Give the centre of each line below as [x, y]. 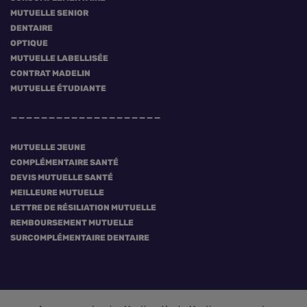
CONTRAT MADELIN [50, 73]
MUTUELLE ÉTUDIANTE [58, 88]
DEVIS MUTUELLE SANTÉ [62, 177]
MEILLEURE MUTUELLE [57, 193]
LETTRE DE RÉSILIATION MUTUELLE [83, 208]
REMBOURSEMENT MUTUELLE [72, 223]
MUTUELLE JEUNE [48, 147]
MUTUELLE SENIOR [49, 13]
